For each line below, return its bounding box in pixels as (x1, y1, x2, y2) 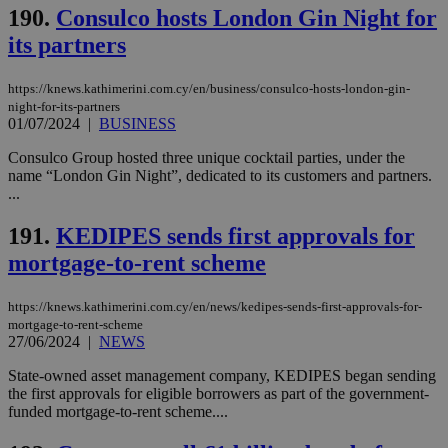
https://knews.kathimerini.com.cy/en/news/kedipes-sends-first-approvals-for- (8, 299, 422, 315)
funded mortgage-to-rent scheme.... (8, 403, 228, 421)
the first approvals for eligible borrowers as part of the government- (8, 385, 429, 403)
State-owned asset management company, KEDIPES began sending (8, 367, 436, 385)
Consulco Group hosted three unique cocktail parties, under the (8, 149, 405, 167)
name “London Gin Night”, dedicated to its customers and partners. (8, 167, 432, 185)
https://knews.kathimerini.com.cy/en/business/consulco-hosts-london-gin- (8, 81, 410, 97)
